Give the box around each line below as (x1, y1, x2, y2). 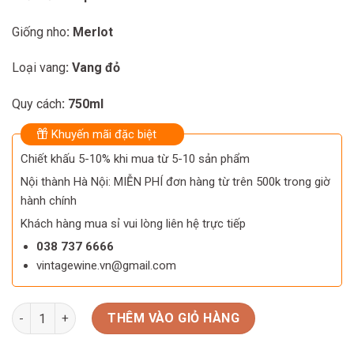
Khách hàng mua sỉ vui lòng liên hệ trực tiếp (21, 217, 246, 232)
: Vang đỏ (66, 60, 120, 76)
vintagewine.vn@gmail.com (36, 258, 176, 273)
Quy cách (12, 96, 62, 112)
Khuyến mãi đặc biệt (48, 127, 156, 142)
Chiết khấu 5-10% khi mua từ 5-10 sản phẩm (21, 152, 250, 167)
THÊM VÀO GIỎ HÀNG (107, 311, 240, 326)
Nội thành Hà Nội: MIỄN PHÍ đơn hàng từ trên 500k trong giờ (21, 175, 330, 190)
